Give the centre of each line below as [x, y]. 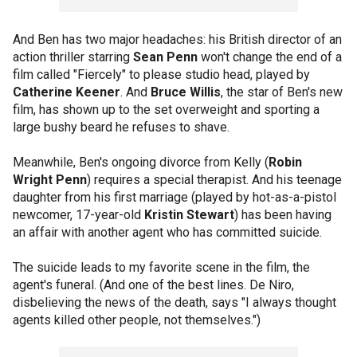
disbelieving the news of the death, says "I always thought [175, 302]
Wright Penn [50, 180]
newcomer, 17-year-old [78, 215]
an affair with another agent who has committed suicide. [167, 232]
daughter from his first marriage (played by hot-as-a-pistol [175, 197]
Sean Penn [165, 57]
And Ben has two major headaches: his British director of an [177, 39]
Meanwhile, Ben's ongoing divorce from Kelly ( [141, 162]
